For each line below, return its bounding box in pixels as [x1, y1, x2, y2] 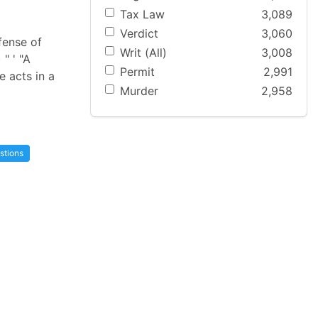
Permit [120, 65, 155, 79]
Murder [120, 84, 158, 99]
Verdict [120, 26, 158, 40]
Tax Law [120, 6, 165, 21]
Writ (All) [120, 45, 167, 60]
